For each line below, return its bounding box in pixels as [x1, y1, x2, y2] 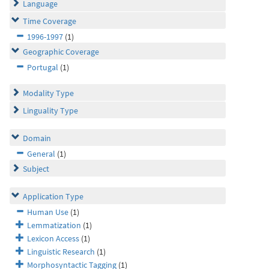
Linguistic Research [27, 246, 95, 257]
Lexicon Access [27, 233, 79, 244]
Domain [23, 133, 51, 144]
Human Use [27, 207, 68, 217]
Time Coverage [23, 16, 76, 26]
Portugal [27, 62, 58, 73]
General [27, 148, 55, 159]
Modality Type [23, 88, 74, 98]
